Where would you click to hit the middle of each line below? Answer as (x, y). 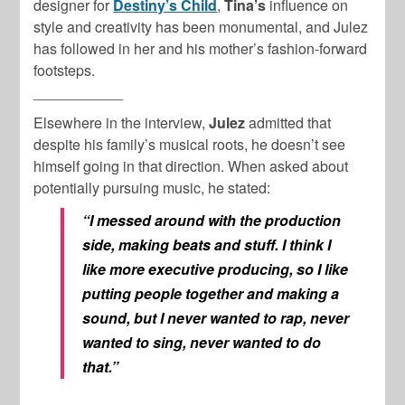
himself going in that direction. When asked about (191, 166)
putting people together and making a (211, 294)
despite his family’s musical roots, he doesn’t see (190, 145)
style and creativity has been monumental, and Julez (201, 27)
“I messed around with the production (212, 221)
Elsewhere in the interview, (122, 123)
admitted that (288, 123)
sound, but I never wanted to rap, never (216, 318)
